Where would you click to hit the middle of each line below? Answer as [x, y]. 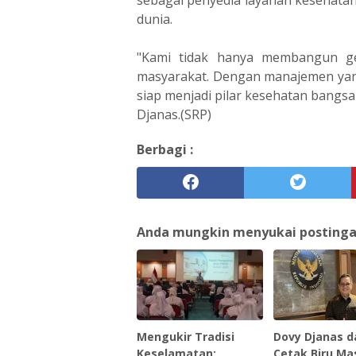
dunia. [155, 19]
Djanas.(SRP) [174, 114]
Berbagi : [165, 149]
